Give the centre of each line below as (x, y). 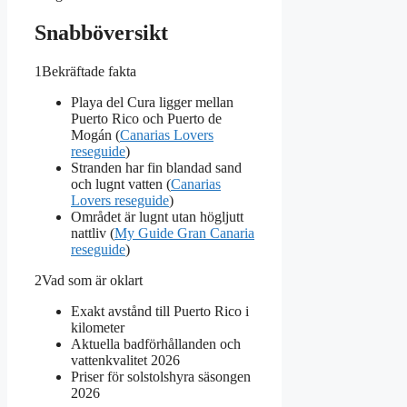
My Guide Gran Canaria (184, 233)
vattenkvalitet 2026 (125, 360)
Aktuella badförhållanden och (156, 343)
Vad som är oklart (92, 280)
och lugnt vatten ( (121, 184)
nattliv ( (93, 233)
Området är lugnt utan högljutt (157, 216)
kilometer (98, 327)
